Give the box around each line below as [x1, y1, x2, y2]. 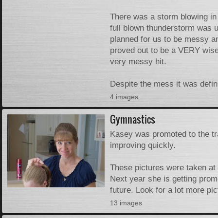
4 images [110, 92, 139, 101]
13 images [110, 199, 143, 207]
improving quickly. [110, 141, 176, 150]
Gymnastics [110, 112, 156, 127]
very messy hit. [110, 57, 167, 66]
